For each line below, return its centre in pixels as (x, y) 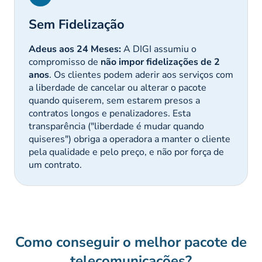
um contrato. (55, 165)
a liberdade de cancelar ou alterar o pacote (118, 88)
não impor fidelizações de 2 (160, 62)
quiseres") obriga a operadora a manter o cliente (130, 139)
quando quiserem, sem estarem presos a (114, 101)
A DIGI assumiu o (159, 49)
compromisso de (65, 62)
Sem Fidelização (77, 25)
